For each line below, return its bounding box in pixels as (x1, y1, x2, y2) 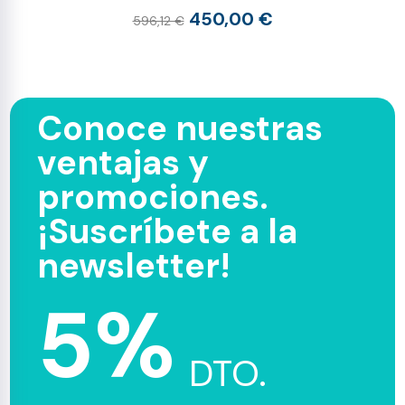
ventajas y (37, 140, 210, 185)
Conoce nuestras (37, 106, 324, 151)
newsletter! (37, 243, 231, 288)
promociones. (37, 174, 269, 220)
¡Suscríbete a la (37, 209, 298, 254)
